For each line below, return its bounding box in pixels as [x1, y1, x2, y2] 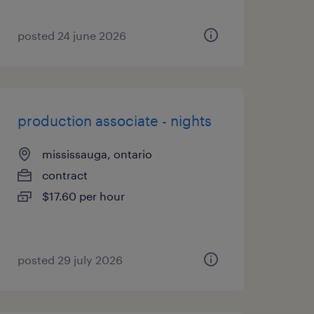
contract [41, 168, 88, 182]
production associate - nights [17, 112, 212, 129]
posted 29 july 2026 [17, 253, 123, 266]
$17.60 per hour [41, 189, 125, 203]
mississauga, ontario [41, 147, 152, 161]
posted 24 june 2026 [17, 29, 126, 42]
